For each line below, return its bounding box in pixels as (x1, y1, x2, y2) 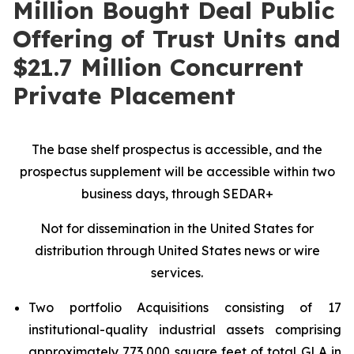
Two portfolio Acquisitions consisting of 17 (28, 299, 341, 315)
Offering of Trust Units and (13, 24, 341, 54)
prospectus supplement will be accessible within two (19, 164, 335, 179)
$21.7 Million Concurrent (13, 52, 303, 82)
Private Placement (13, 81, 235, 111)
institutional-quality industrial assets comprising (28, 322, 341, 337)
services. (151, 265, 203, 281)
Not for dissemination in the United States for (40, 220, 314, 236)
